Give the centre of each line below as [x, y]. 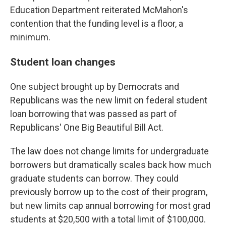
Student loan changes [63, 62]
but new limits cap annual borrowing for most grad [110, 206]
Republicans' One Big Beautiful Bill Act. [87, 127]
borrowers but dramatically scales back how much [111, 165]
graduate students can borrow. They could [94, 178]
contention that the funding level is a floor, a [97, 23]
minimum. [30, 37]
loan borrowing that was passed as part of [94, 114]
